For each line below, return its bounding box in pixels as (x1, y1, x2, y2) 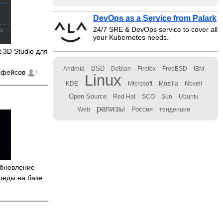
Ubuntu (179, 94, 199, 100)
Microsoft (127, 81, 152, 87)
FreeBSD (162, 66, 187, 72)
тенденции (159, 107, 190, 112)
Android (63, 66, 85, 72)
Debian (111, 66, 131, 72)
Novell (184, 81, 202, 87)
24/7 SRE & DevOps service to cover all (93, 25, 218, 33)
